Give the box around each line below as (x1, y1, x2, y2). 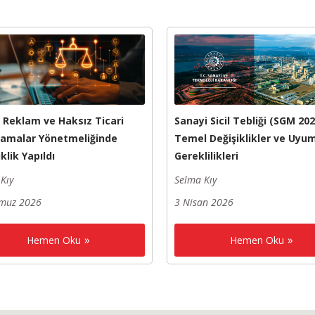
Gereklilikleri (174, 148, 239, 162)
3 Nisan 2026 (174, 195, 234, 209)
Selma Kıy (174, 172, 217, 186)
